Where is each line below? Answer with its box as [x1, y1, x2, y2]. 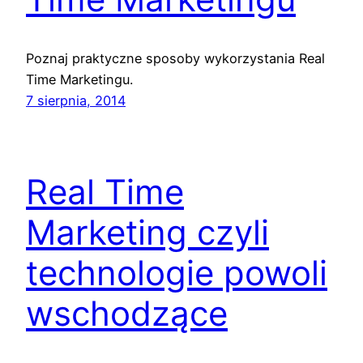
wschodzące [26, 292, 228, 334]
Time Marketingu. [26, 70, 133, 88]
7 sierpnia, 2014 [26, 92, 126, 109]
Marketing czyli [26, 211, 269, 253]
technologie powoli [26, 251, 327, 293]
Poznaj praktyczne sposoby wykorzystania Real [26, 49, 325, 66]
